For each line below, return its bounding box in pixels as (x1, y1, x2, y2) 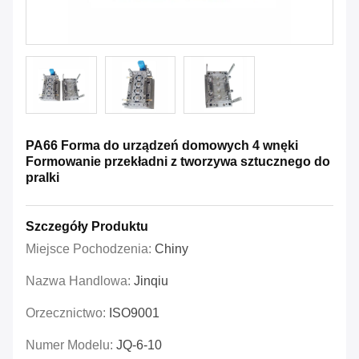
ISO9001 (109, 306, 159, 321)
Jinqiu (134, 274, 168, 288)
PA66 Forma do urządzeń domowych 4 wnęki (26, 139, 298, 153)
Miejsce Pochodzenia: (26, 242, 155, 256)
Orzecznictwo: (26, 306, 109, 321)
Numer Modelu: (26, 338, 116, 353)
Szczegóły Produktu (26, 220, 148, 234)
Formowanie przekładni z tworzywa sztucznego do (26, 155, 330, 169)
